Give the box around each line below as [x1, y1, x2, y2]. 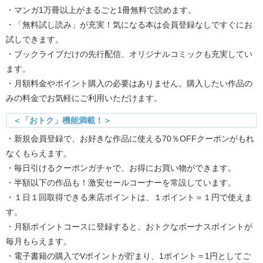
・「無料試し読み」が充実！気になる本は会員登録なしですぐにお [6, 20, 252, 30]
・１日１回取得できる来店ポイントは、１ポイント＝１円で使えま [6, 193, 252, 203]
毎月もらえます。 [6, 237, 72, 247]
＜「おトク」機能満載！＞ [13, 116, 112, 126]
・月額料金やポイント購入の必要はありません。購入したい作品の [6, 79, 252, 89]
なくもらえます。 [6, 149, 72, 159]
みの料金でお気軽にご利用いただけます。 [6, 93, 162, 103]
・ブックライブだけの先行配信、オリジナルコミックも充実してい [6, 49, 252, 59]
